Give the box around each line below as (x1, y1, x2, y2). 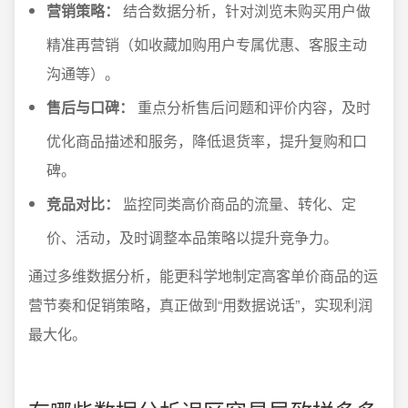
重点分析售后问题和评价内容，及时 (134, 97, 371, 117)
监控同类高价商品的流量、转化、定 (119, 193, 356, 214)
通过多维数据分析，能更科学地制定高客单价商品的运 (28, 265, 378, 286)
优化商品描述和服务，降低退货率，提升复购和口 (46, 130, 367, 151)
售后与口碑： (46, 97, 134, 117)
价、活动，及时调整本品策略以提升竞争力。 (46, 227, 338, 248)
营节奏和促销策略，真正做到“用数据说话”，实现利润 (28, 294, 372, 315)
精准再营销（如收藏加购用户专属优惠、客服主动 (46, 34, 367, 55)
